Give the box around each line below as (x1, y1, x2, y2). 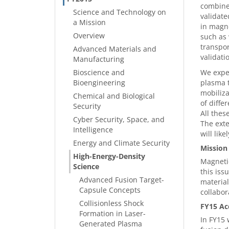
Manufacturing (73, 54, 124, 64)
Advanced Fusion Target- (79, 175, 164, 185)
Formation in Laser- (79, 209, 146, 218)
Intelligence (73, 125, 113, 134)
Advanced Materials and (73, 44, 156, 54)
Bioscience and (73, 67, 125, 77)
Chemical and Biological (73, 91, 155, 101)
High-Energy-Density (73, 151, 145, 161)
